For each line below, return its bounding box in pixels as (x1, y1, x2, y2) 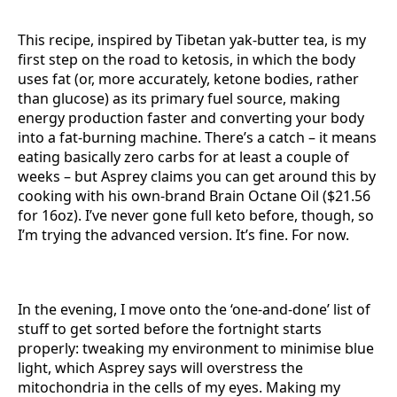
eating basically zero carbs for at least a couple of (18, 147, 349, 167)
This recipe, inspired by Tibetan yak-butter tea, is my (18, 30, 366, 50)
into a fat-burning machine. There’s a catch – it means (18, 128, 377, 147)
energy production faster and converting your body (18, 108, 364, 128)
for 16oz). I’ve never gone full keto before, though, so (18, 206, 374, 225)
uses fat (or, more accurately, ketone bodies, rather (18, 69, 359, 89)
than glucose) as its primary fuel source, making (18, 89, 340, 108)
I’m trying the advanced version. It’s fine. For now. (18, 225, 349, 245)
